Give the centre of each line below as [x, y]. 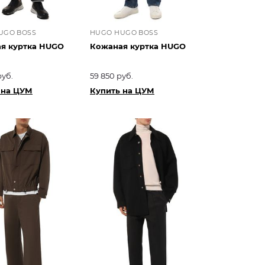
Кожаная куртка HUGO [138, 46]
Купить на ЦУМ [122, 90]
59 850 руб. [112, 75]
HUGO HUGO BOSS [124, 32]
